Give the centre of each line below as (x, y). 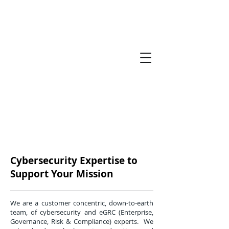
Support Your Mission (62, 174)
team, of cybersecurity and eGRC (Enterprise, (82, 212)
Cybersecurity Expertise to (74, 161)
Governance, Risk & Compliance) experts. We (82, 221)
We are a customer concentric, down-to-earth (82, 203)
